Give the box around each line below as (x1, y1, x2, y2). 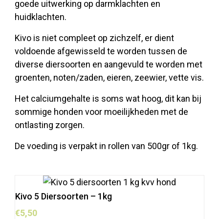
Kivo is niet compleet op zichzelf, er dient (15, 32, 174, 43)
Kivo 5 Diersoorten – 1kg (15, 191, 112, 201)
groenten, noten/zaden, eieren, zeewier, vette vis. (15, 72, 204, 83)
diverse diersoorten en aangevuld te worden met (15, 59, 202, 69)
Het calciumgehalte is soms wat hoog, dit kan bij (15, 93, 201, 104)
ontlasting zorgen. (15, 119, 85, 130)
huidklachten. (15, 11, 66, 22)
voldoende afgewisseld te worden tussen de (15, 45, 187, 56)
